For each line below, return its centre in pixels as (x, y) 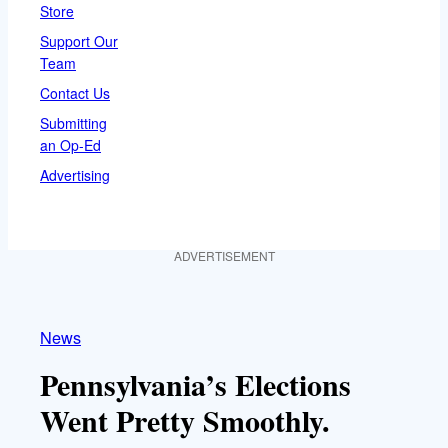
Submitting (73, 122)
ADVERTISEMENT (224, 255)
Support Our (79, 40)
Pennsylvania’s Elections (195, 383)
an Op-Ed (70, 144)
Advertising (75, 174)
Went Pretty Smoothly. (185, 419)
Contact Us (75, 92)
